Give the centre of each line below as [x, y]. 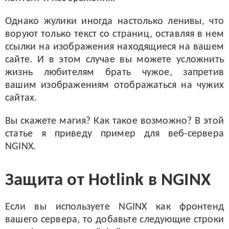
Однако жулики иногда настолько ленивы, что [114, 21]
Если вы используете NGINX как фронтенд [114, 207]
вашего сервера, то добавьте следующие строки [114, 220]
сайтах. [21, 98]
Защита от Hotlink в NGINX [108, 181]
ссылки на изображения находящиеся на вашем [114, 47]
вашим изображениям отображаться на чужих [114, 85]
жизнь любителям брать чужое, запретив [114, 73]
